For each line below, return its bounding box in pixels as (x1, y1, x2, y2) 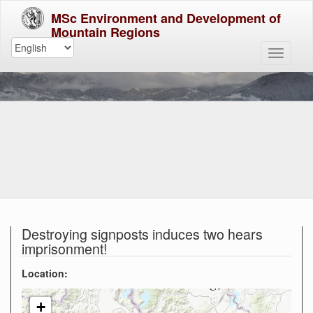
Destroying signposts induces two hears (22, 224, 263, 244)
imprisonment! (22, 238, 107, 259)
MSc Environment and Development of (51, 9, 281, 27)
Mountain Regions (51, 23, 160, 41)
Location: (22, 266, 71, 280)
